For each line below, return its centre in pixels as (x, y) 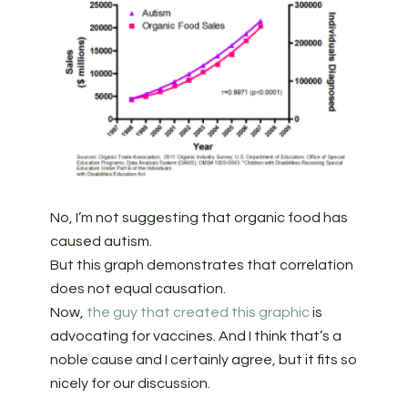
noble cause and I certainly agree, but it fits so (203, 360)
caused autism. (102, 242)
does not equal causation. (139, 289)
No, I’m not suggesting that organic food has (199, 218)
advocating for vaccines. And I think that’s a (195, 337)
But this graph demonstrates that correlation (201, 265)
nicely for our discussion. (130, 384)
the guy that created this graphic (198, 313)
